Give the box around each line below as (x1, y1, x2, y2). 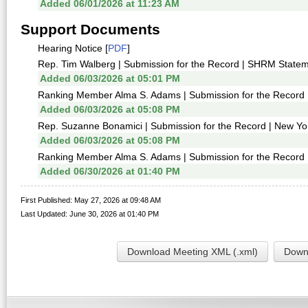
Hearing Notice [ (38, 43, 108, 54)
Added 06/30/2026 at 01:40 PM (40, 166, 180, 177)
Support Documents (21, 21, 160, 37)
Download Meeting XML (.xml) (127, 246, 258, 257)
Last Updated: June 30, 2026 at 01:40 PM (21, 210, 159, 218)
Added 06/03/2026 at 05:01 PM (40, 73, 180, 84)
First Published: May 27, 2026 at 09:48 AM (21, 196, 161, 204)
